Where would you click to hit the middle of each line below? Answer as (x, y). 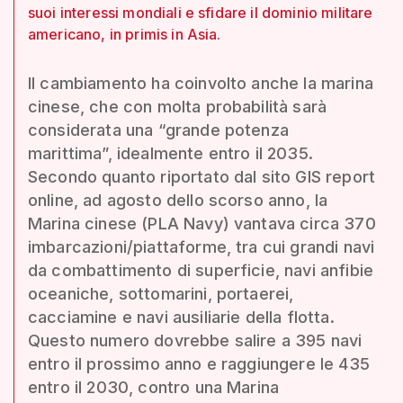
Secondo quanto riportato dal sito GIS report (202, 176)
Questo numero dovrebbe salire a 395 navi (195, 340)
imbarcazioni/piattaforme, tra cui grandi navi (201, 246)
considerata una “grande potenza (158, 130)
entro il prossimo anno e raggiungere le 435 (199, 363)
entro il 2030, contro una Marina (154, 387)
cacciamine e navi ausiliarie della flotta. (181, 317)
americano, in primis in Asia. (125, 34)
